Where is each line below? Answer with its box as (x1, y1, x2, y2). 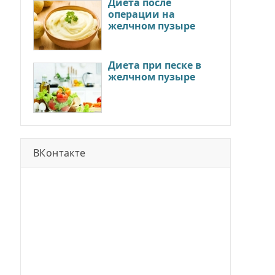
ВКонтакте (33, 146, 86, 160)
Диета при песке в (108, 58, 201, 72)
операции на (108, 7, 175, 21)
